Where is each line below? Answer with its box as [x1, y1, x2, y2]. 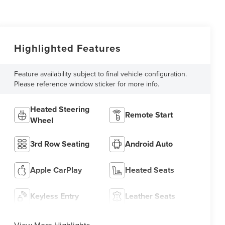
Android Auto [125, 138, 173, 150]
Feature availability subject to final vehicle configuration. [14, 69, 187, 79]
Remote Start [125, 109, 173, 121]
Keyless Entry [30, 190, 79, 202]
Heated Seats [125, 164, 175, 176]
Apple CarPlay [30, 164, 82, 176]
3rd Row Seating [30, 138, 89, 150]
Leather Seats [125, 190, 176, 202]
